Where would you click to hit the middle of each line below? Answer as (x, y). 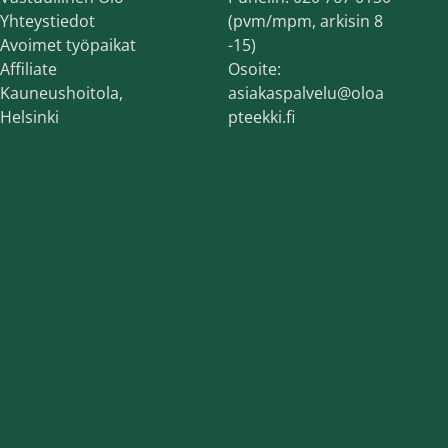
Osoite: (254, 69)
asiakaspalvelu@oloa (306, 93)
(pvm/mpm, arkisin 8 (305, 21)
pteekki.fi (261, 117)
